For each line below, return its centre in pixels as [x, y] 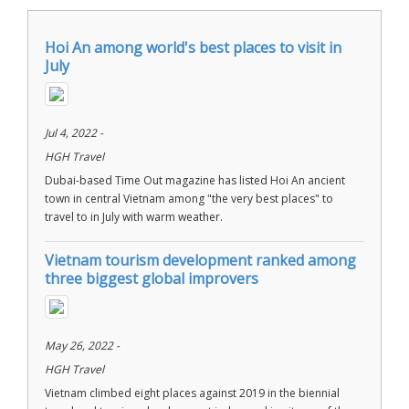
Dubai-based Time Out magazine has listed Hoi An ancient [195, 180]
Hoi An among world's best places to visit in [193, 47]
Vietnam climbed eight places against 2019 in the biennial [192, 393]
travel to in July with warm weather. [134, 217]
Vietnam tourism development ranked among [200, 260]
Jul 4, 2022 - [74, 133]
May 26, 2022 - [82, 346]
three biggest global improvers [152, 278]
